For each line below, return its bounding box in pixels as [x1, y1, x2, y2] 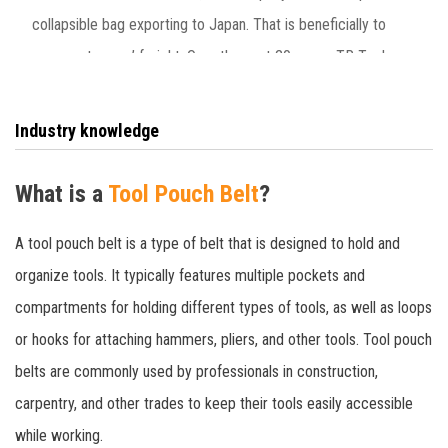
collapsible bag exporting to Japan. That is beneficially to [31, 14, 386, 34]
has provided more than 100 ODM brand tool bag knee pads [31, 78, 404, 98]
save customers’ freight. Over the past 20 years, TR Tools [31, 46, 392, 66]
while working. [15, 425, 103, 445]
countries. [31, 142, 93, 162]
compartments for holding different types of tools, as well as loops [15, 297, 432, 317]
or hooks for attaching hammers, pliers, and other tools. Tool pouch [15, 329, 432, 349]
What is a [15, 179, 108, 208]
